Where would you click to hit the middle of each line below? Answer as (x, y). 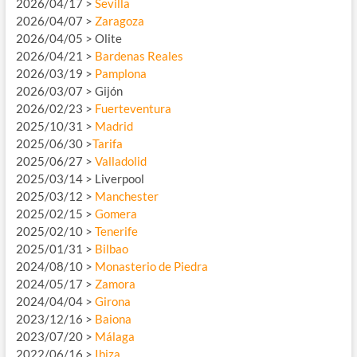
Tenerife (116, 231)
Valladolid (120, 161)
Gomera (116, 214)
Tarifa (107, 144)
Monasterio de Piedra (151, 267)
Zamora (115, 284)
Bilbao (111, 249)
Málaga (114, 337)
